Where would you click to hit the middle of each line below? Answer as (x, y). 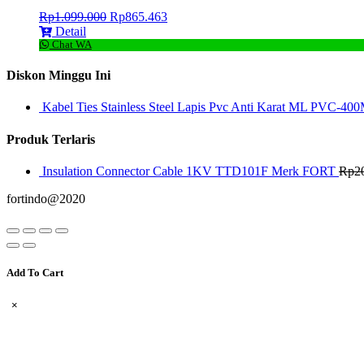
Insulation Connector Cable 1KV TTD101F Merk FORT (189, 171)
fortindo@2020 (46, 198)
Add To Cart (35, 272)
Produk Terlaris (51, 139)
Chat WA (70, 44)
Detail (71, 31)
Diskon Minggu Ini (58, 76)
